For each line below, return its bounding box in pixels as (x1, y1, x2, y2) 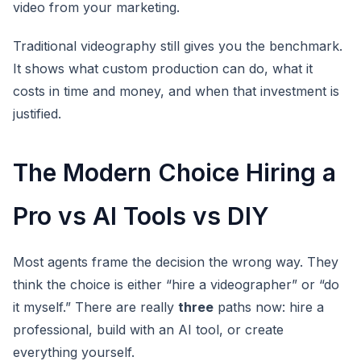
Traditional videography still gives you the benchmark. (13, 38, 342, 54)
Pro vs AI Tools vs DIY (13, 201, 269, 230)
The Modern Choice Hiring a (13, 158, 336, 187)
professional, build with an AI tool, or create (13, 322, 284, 338)
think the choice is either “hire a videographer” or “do (13, 276, 339, 293)
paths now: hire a (214, 299, 324, 315)
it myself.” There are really (13, 299, 178, 315)
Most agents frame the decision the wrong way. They (13, 254, 338, 270)
